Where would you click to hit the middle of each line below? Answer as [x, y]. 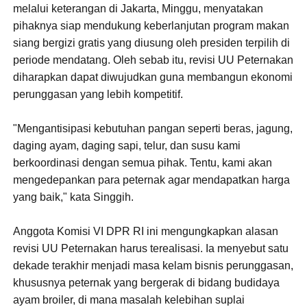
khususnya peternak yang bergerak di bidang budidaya [147, 282]
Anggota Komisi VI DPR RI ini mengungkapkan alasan [146, 231]
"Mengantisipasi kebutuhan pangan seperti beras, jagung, [153, 128]
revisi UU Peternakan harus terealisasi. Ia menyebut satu [151, 248]
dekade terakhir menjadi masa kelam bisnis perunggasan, [153, 265]
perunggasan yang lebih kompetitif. [98, 94]
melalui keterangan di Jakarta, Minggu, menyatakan [138, 8]
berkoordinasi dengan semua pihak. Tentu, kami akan [143, 162]
